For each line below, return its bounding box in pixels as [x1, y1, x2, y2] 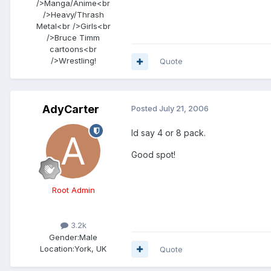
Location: [40, 243, 74, 253]
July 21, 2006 [159, 103, 209, 114]
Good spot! [131, 149, 175, 160]
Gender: [49, 232, 79, 242]
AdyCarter [42, 103, 99, 116]
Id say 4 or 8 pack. [131, 128, 206, 139]
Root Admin [51, 185, 95, 195]
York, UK [74, 243, 106, 253]
